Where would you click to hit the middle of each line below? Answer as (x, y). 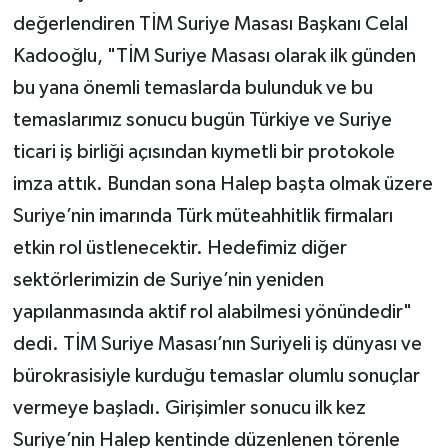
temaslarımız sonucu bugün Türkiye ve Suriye (202, 119)
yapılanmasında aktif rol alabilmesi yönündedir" (212, 311)
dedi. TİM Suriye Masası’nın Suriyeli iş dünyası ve (217, 343)
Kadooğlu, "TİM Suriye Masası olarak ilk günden (214, 55)
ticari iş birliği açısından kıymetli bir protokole (203, 151)
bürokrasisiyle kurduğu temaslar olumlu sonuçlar (216, 375)
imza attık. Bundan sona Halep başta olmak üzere (222, 183)
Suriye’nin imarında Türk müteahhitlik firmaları (202, 215)
